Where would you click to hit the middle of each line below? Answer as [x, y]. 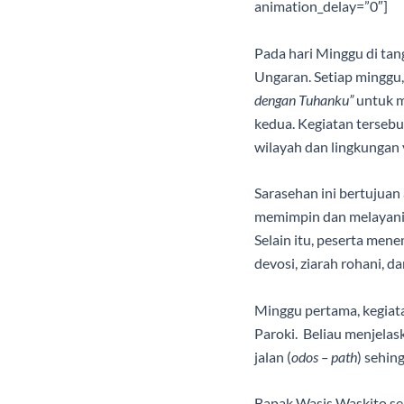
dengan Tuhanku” [305, 99]
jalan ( [273, 356]
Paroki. [277, 333]
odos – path [324, 356]
